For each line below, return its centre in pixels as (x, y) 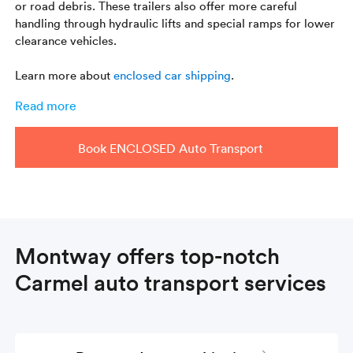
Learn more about (65, 74)
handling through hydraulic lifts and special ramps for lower (175, 22)
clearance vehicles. (66, 40)
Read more (46, 105)
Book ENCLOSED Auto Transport (171, 148)
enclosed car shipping (173, 74)
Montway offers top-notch (148, 255)
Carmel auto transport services (171, 282)
